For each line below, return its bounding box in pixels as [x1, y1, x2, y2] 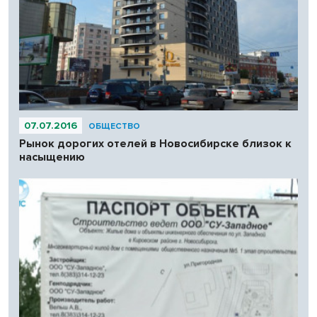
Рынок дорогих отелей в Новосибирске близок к [19, 137, 292, 151]
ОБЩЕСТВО [88, 121, 140, 132]
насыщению [19, 150, 85, 165]
